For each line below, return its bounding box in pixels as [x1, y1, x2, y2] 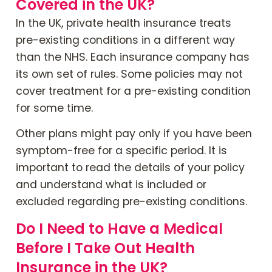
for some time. [16, 100, 93, 115]
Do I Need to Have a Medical [16, 218, 223, 239]
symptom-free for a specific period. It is [16, 143, 227, 158]
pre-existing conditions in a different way [16, 32, 235, 47]
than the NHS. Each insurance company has [16, 49, 250, 64]
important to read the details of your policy [16, 160, 245, 175]
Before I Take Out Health [16, 237, 195, 258]
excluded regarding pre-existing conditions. [16, 194, 247, 209]
